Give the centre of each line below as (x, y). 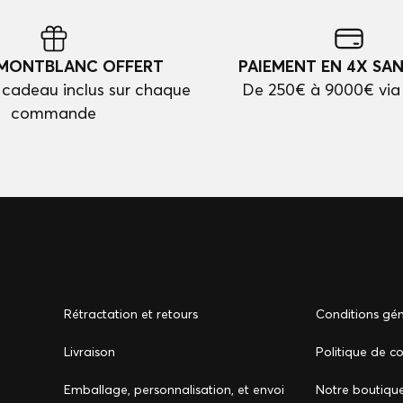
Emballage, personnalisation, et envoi (174, 390)
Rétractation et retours (131, 314)
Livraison (90, 352)
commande (54, 113)
